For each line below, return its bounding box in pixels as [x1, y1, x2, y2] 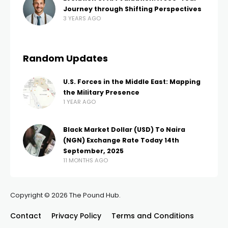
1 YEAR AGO [63, 98, 96, 106]
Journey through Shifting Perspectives [63, 5, 202, 13]
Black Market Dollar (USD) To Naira [63, 125, 185, 134]
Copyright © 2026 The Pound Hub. [10, 190, 121, 200]
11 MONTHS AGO [63, 156, 108, 164]
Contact [10, 211, 41, 221]
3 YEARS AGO [63, 14, 101, 22]
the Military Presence [63, 88, 139, 97]
